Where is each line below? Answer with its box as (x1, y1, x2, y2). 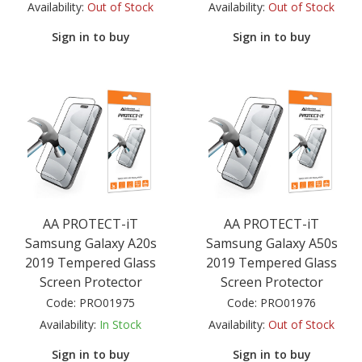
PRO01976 (260, 295, 316, 311)
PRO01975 (79, 295, 135, 311)
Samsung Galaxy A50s (205, 234, 338, 253)
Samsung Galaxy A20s (24, 234, 157, 253)
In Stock (99, 317, 141, 333)
